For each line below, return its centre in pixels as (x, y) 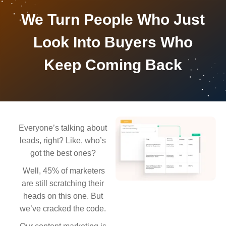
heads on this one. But (63, 196)
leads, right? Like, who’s (63, 141)
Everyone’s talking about (63, 128)
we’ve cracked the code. (63, 209)
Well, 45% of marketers (63, 171)
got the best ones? (63, 153)
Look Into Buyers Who (113, 42)
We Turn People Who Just (113, 20)
